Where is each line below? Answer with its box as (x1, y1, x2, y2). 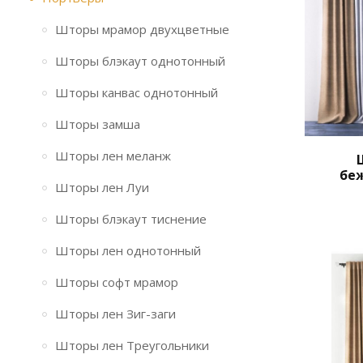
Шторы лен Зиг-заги (55, 305, 176, 322)
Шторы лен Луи (55, 179, 149, 195)
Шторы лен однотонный (55, 242, 201, 258)
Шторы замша (55, 116, 140, 132)
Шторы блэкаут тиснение (55, 211, 207, 227)
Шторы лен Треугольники (55, 337, 209, 353)
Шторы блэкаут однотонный (55, 53, 225, 69)
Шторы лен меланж (55, 147, 171, 164)
